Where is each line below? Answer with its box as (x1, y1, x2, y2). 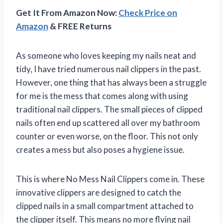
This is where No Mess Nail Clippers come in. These (16, 173, 205, 184)
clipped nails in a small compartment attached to (16, 200, 194, 211)
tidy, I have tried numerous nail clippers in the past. (16, 63, 201, 74)
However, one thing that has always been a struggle (16, 77, 207, 88)
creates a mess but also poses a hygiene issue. (16, 144, 185, 155)
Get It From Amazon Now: (16, 7, 118, 18)
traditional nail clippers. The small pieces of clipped (16, 104, 203, 114)
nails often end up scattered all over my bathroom (16, 117, 200, 128)
